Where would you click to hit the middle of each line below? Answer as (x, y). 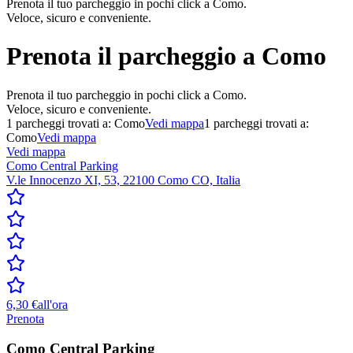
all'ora (53, 304)
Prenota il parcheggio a (131, 56)
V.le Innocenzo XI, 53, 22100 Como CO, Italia (123, 180)
